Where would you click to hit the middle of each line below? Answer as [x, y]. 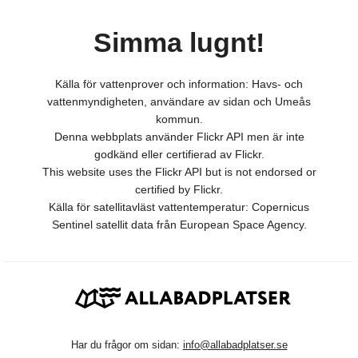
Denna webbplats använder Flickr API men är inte [179, 137]
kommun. [179, 119]
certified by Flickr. [179, 190]
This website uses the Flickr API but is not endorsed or [179, 172]
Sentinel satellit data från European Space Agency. [179, 225]
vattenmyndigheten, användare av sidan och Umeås [179, 102]
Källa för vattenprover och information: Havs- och [179, 84]
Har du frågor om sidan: [127, 345]
